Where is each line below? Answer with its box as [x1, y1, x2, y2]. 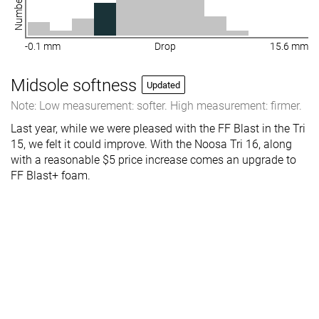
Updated [147, 79, 180, 90]
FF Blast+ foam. [11, 168, 90, 182]
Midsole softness [11, 75, 137, 95]
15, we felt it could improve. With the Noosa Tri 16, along [11, 137, 292, 151]
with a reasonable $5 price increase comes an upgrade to [11, 152, 296, 167]
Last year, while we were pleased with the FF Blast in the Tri [11, 121, 305, 135]
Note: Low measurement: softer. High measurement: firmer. [11, 98, 302, 113]
